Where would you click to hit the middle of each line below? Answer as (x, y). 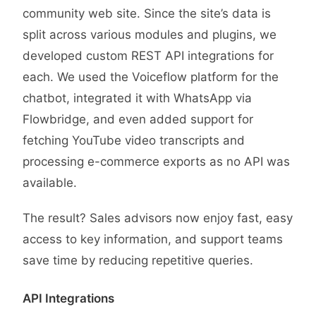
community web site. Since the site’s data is (147, 13)
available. (50, 183)
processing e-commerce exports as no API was (156, 162)
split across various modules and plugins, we (150, 35)
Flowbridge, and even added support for (138, 119)
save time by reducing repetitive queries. (138, 260)
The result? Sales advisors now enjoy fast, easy (158, 218)
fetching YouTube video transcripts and (134, 140)
